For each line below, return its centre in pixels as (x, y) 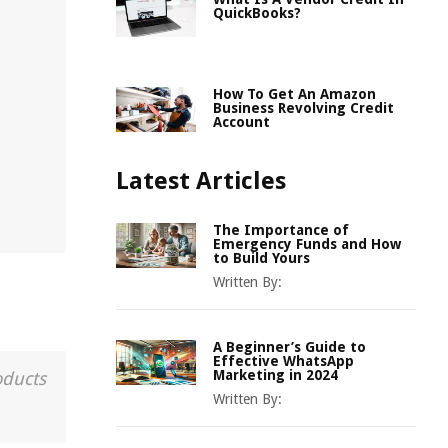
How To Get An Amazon (294, 94)
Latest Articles (201, 181)
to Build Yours (261, 258)
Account (241, 122)
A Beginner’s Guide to (289, 347)
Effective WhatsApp (283, 361)
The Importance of (281, 230)
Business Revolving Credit (303, 108)
